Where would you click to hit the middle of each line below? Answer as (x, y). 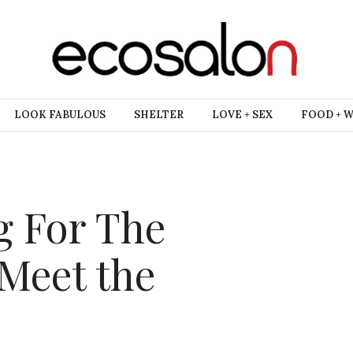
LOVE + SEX (242, 115)
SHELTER (159, 115)
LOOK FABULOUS (60, 115)
